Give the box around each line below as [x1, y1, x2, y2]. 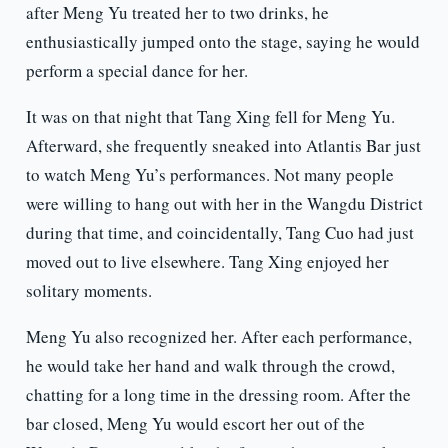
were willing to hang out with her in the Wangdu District [25, 192, 423, 216]
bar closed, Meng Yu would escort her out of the [25, 412, 365, 436]
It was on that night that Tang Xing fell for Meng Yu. [25, 105, 395, 129]
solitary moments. [25, 279, 152, 303]
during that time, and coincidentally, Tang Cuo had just [25, 221, 414, 245]
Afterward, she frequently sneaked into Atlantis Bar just [25, 134, 421, 158]
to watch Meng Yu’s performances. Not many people [25, 163, 394, 187]
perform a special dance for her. [25, 59, 248, 83]
